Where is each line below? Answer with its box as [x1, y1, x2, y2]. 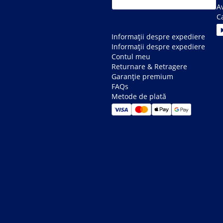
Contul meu [111, 52, 150, 62]
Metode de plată [111, 92, 166, 102]
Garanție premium [111, 72, 173, 82]
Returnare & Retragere [111, 62, 187, 72]
